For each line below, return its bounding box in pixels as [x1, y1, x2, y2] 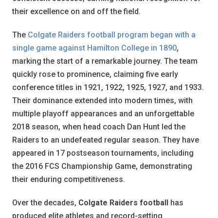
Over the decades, [12, 198, 78, 207]
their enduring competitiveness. [12, 174, 125, 184]
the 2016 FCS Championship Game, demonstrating [12, 161, 192, 171]
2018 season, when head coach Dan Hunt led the [12, 122, 185, 131]
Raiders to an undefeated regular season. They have [12, 135, 199, 145]
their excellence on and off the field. [12, 6, 141, 16]
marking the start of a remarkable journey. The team [12, 56, 198, 66]
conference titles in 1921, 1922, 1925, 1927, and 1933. [12, 82, 204, 92]
